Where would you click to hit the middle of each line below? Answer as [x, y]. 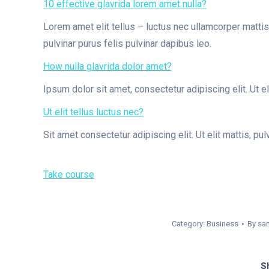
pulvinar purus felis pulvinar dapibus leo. [127, 44]
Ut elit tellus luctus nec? [93, 112]
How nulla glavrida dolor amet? [107, 66]
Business [222, 224]
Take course [69, 174]
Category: [189, 224]
